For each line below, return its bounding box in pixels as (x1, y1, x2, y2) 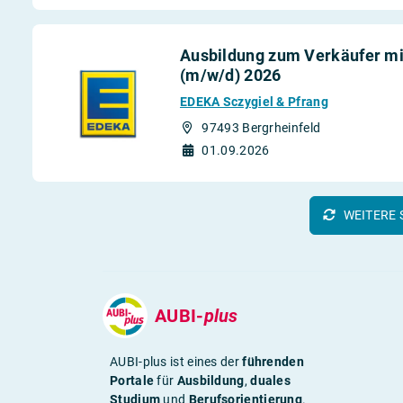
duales (250, 373, 291, 389)
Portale (110, 373, 155, 389)
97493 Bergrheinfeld (201, 121, 321, 136)
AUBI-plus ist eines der (110, 354, 243, 370)
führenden (242, 354, 304, 370)
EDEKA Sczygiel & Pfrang (179, 94, 328, 110)
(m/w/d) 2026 (179, 66, 282, 85)
